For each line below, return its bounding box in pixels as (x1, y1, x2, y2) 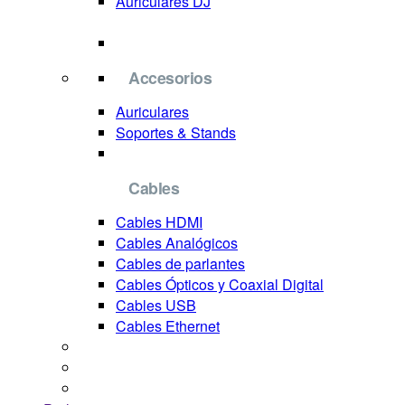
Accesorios (128, 66, 212, 89)
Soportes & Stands (116, 122, 236, 143)
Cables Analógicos (116, 232, 238, 253)
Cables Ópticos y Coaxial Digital (116, 274, 324, 295)
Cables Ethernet (116, 316, 220, 336)
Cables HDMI (116, 212, 202, 232)
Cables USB (116, 295, 196, 316)
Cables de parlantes (116, 253, 245, 274)
